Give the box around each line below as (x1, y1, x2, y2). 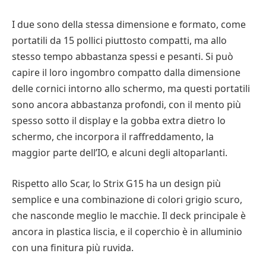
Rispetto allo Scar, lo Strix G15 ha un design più (12, 176, 221, 190)
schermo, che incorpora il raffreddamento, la (12, 130, 214, 144)
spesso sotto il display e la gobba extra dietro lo (12, 114, 226, 128)
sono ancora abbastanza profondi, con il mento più (12, 98, 241, 112)
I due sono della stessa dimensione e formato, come (12, 18, 246, 31)
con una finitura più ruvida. (12, 240, 134, 254)
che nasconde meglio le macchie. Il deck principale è (12, 208, 246, 222)
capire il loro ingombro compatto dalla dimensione (12, 66, 240, 80)
